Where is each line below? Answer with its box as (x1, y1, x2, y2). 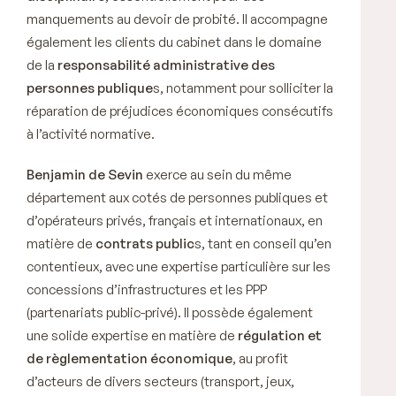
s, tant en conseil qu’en (194, 234, 331, 252)
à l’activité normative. (27, 125, 160, 142)
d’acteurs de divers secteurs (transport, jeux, (27, 372, 294, 390)
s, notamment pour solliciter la (153, 79, 333, 96)
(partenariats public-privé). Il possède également (27, 303, 313, 321)
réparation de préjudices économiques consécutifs (27, 102, 333, 119)
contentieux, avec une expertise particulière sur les (27, 257, 331, 275)
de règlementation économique (27, 349, 232, 367)
